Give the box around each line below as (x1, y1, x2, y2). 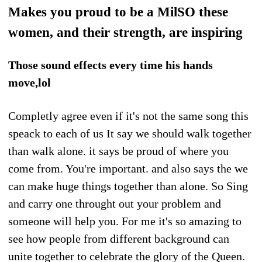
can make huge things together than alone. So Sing (8, 179, 248, 192)
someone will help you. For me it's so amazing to (8, 214, 242, 227)
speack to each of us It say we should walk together (8, 126, 251, 140)
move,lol (8, 75, 51, 89)
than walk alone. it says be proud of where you (8, 144, 229, 157)
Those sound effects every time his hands (8, 58, 213, 71)
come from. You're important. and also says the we (8, 161, 248, 175)
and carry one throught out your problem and (8, 196, 221, 210)
